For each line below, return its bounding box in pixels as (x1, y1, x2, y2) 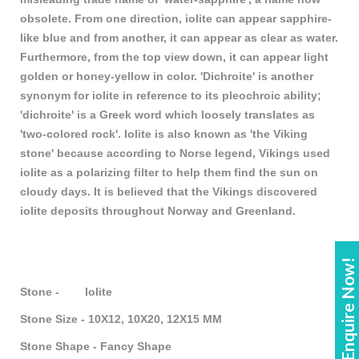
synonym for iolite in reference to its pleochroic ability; (20, 89, 321, 103)
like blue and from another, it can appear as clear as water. (20, 31, 338, 45)
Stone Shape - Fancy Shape (20, 340, 171, 353)
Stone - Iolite (20, 285, 112, 299)
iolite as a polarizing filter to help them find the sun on (20, 166, 318, 179)
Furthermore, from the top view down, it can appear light (20, 50, 329, 64)
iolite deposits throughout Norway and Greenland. (20, 204, 296, 218)
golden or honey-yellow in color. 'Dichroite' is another (20, 70, 313, 83)
